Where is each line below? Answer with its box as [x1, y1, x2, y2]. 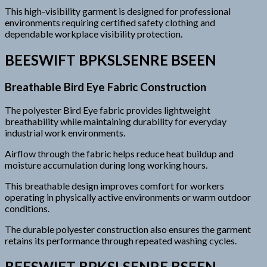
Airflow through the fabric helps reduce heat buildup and [5, 148, 234, 160]
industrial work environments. [5, 127, 125, 139]
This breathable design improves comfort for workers [5, 180, 224, 192]
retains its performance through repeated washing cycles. [5, 235, 237, 247]
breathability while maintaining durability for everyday [5, 116, 226, 128]
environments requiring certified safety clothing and [5, 16, 215, 28]
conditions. [5, 203, 49, 215]
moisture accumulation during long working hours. [5, 159, 207, 171]
